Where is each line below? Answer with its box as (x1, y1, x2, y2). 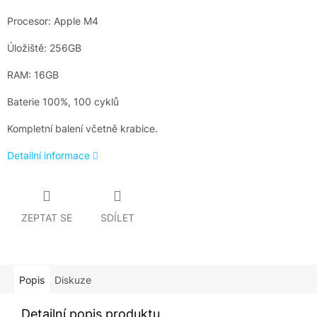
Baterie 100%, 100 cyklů (7, 96, 119, 108)
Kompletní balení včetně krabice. (7, 122, 158, 135)
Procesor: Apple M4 (7, 15, 98, 28)
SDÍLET (100, 212, 134, 224)
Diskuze (54, 274, 91, 287)
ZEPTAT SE (21, 212, 72, 224)
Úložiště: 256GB (7, 42, 81, 54)
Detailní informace (7, 149, 90, 162)
